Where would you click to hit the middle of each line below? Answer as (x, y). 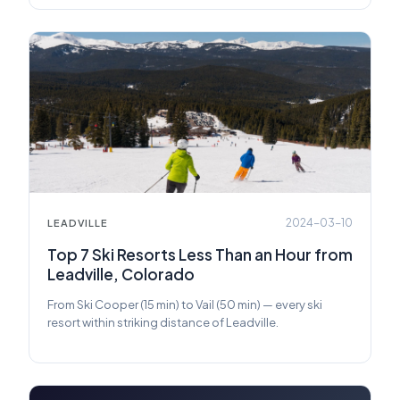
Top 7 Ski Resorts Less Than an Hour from (200, 255)
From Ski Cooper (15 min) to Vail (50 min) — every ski (185, 305)
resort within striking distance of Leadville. (163, 323)
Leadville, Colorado (121, 275)
